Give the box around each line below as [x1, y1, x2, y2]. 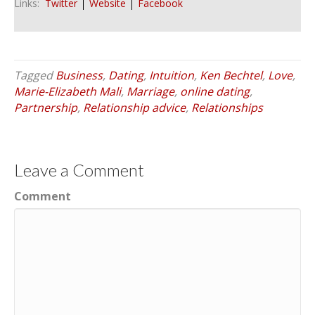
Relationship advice [83, 99, 186, 115]
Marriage [127, 83, 174, 99]
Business [56, 67, 103, 83]
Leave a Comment [14, 159, 144, 180]
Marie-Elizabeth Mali [14, 83, 121, 99]
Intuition [149, 67, 194, 83]
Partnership [14, 99, 77, 115]
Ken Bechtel [200, 67, 262, 83]
